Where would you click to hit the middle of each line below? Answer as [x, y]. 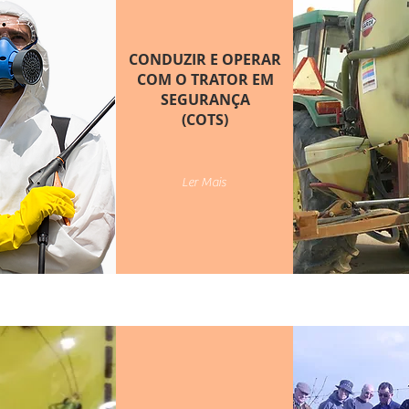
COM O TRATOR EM [205, 79]
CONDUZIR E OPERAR [205, 59]
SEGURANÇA [205, 100]
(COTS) [205, 120]
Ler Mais [204, 183]
